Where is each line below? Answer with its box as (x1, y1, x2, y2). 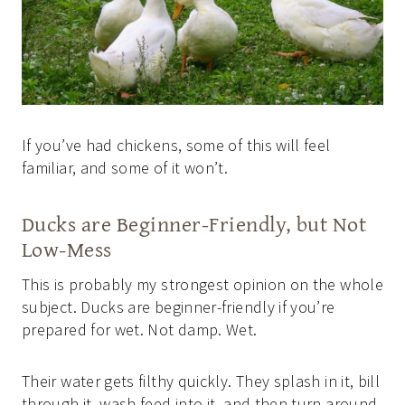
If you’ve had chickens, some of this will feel (22, 134, 331, 155)
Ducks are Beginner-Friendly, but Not (22, 207, 367, 240)
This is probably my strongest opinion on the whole (22, 273, 383, 295)
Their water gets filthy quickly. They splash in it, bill (22, 370, 381, 391)
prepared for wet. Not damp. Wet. (22, 318, 258, 340)
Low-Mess (22, 232, 112, 265)
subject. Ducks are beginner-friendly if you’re (22, 296, 335, 317)
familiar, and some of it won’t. (22, 156, 229, 178)
